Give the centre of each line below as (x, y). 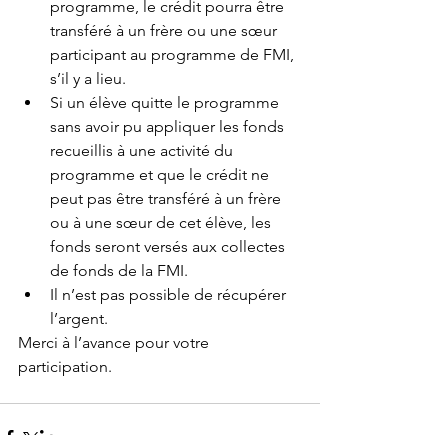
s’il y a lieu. (92, 78)
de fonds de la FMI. (123, 270)
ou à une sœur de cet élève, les (162, 222)
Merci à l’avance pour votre (115, 342)
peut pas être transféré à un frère (167, 198)
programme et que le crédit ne (161, 174)
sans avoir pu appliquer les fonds (169, 126)
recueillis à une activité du (143, 150)
